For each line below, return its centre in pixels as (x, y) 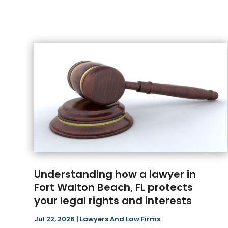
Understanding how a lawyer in (115, 174)
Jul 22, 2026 (55, 219)
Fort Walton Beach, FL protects (114, 188)
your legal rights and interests (113, 201)
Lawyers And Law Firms (120, 219)
